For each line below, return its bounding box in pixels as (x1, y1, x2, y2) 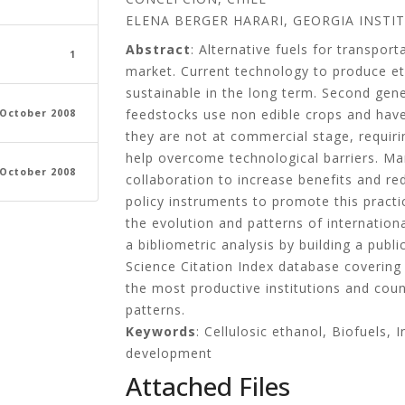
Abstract (126, 41, 191, 58)
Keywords (126, 323, 196, 340)
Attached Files (126, 369, 290, 403)
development (126, 344, 212, 362)
